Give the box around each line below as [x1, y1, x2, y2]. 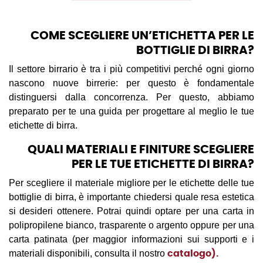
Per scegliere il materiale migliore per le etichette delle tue [9, 177, 254, 188]
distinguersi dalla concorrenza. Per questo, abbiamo [9, 92, 254, 102]
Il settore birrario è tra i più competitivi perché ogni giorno [9, 63, 254, 74]
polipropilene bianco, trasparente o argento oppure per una [9, 220, 254, 230]
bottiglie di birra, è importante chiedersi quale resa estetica [9, 191, 254, 202]
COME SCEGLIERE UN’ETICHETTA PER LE [31, 29, 254, 42]
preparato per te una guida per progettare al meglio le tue [9, 106, 254, 116]
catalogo [167, 248, 211, 258]
